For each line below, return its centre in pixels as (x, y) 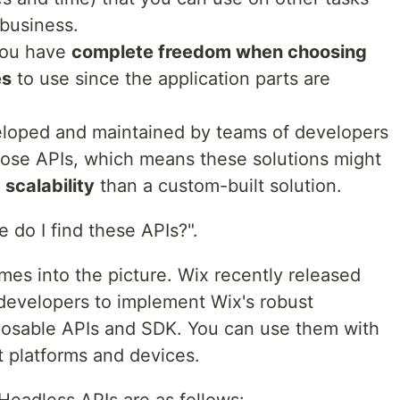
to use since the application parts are (171, 79)
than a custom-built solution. (218, 186)
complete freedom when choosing (219, 52)
